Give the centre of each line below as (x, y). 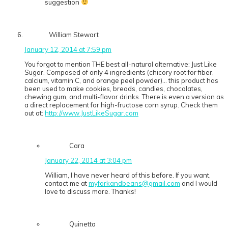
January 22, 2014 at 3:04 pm (88, 161)
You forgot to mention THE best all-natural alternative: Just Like (121, 64)
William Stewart (74, 35)
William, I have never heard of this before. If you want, (128, 175)
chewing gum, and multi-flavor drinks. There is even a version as (124, 97)
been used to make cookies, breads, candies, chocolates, (113, 89)
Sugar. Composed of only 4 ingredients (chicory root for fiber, (119, 73)
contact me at (67, 183)
